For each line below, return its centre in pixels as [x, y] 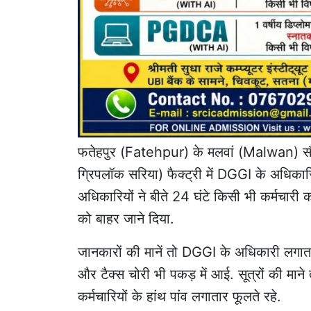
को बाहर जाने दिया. [126, 218]
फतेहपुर [97, 152]
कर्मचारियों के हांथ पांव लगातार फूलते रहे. [179, 296]
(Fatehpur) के [162, 152]
